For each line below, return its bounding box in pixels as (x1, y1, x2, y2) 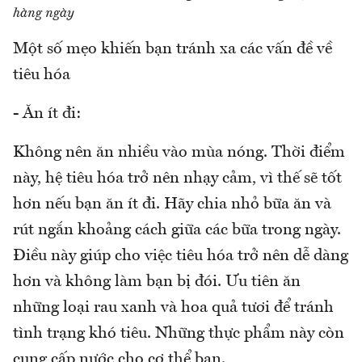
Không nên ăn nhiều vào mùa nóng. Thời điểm (13, 144, 345, 161)
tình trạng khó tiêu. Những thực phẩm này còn (13, 325, 344, 342)
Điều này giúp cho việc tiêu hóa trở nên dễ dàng (13, 247, 348, 264)
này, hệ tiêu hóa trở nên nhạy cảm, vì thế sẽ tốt (13, 170, 342, 187)
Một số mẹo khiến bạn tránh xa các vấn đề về (13, 40, 332, 57)
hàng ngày (13, 6, 74, 20)
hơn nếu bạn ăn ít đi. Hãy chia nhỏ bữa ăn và (13, 196, 331, 213)
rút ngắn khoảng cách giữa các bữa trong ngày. (13, 221, 341, 238)
